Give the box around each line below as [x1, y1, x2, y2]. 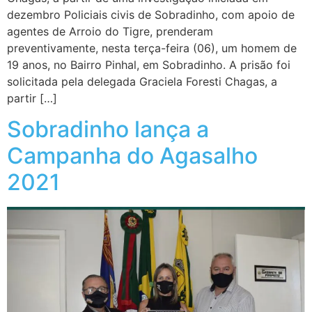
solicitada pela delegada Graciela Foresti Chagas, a [7, 74, 277, 88]
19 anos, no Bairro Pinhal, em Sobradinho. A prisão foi [7, 57, 290, 72]
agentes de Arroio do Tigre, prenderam [7, 24, 213, 38]
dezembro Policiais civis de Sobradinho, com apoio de [7, 7, 295, 22]
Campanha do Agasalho [7, 142, 258, 170]
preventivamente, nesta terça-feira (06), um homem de [7, 40, 297, 55]
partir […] [7, 91, 57, 105]
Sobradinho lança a [7, 116, 209, 143]
